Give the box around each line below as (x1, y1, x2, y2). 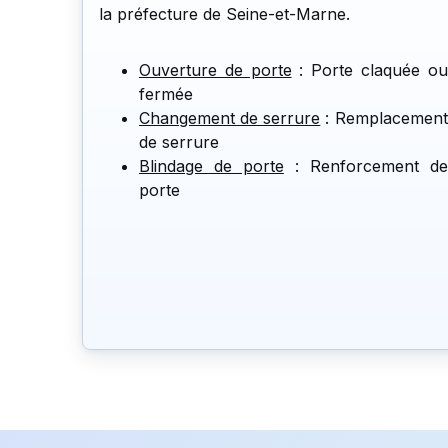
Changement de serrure (139, 107, 321, 128)
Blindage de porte (139, 155, 284, 176)
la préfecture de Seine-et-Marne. (99, 3, 350, 24)
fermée (139, 83, 193, 104)
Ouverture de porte (139, 59, 292, 80)
